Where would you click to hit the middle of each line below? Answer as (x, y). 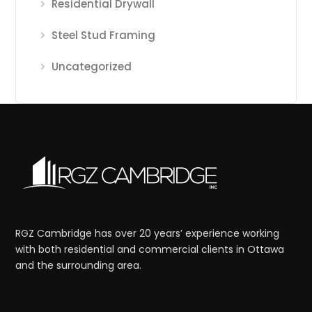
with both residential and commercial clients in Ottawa (150, 250)
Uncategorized (92, 67)
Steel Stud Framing (104, 36)
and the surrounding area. (79, 266)
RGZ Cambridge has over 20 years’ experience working (148, 234)
